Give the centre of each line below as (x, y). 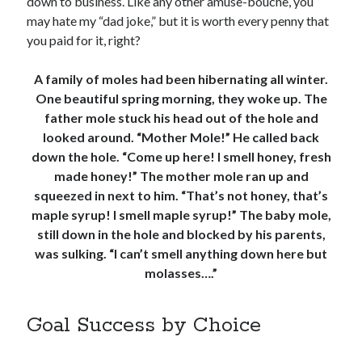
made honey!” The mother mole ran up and (181, 176)
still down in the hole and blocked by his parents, (181, 234)
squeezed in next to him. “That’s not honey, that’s (181, 196)
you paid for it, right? (84, 40)
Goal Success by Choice (144, 326)
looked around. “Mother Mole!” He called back (181, 137)
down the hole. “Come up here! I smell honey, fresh (181, 157)
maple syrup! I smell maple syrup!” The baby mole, (181, 215)
